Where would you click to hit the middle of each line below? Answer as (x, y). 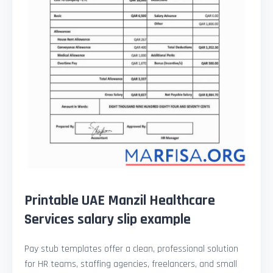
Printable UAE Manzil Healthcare (120, 200)
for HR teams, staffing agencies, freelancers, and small (131, 264)
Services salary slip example (108, 219)
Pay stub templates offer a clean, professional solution (131, 249)
